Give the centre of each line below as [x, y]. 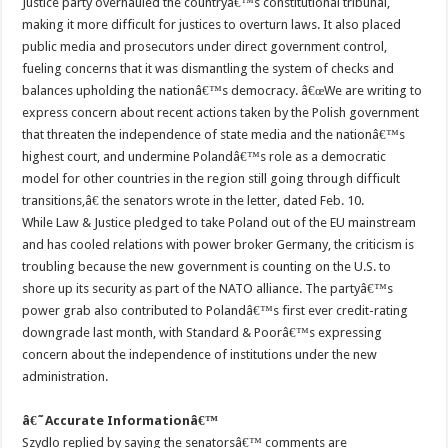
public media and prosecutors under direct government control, [205, 46]
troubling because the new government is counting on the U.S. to [207, 266]
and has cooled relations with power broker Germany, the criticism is [218, 244]
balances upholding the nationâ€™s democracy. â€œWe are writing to [222, 90]
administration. [65, 376]
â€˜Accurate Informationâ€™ [120, 420]
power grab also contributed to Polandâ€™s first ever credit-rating [215, 310]
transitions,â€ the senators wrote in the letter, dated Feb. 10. [193, 200]
